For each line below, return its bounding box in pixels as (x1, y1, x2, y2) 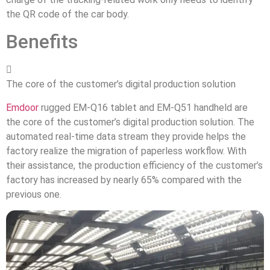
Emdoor (6, 101, 39, 113)
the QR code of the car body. (6, 8, 129, 20)
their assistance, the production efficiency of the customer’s (6, 159, 263, 171)
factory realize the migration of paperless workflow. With (6, 145, 246, 157)
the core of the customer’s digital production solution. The (6, 116, 254, 128)
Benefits (6, 30, 78, 54)
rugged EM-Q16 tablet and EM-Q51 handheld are (39, 101, 248, 113)
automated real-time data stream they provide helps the (6, 130, 246, 142)
